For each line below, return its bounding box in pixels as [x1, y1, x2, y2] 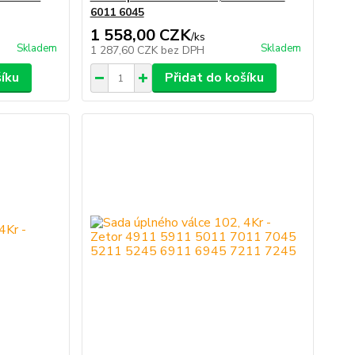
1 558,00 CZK [90, 25, 191, 47]
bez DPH [160, 43, 204, 59]
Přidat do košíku [164, 69, 264, 87]
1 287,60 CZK [90, 43, 161, 59]
